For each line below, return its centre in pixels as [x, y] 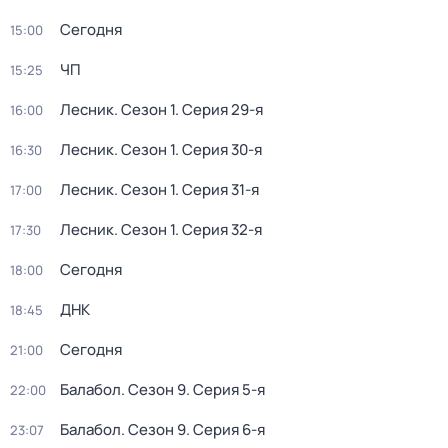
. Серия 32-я [218, 229]
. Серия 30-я [218, 149]
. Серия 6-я [225, 429]
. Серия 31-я [217, 189]
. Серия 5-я [225, 389]
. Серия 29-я [219, 109]
